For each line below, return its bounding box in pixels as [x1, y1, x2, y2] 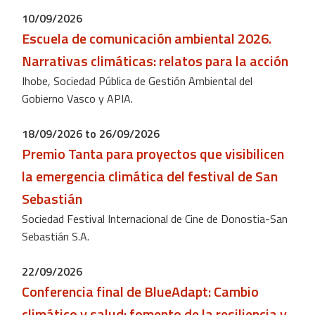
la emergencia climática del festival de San [22, 165, 278, 188]
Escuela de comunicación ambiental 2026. [22, 27, 271, 50]
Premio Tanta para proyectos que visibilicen [22, 143, 284, 165]
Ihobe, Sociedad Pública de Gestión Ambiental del [22, 72, 252, 90]
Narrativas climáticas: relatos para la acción [22, 50, 288, 72]
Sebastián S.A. [22, 228, 89, 245]
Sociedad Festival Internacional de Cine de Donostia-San [22, 210, 288, 228]
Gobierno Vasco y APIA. [22, 90, 133, 108]
